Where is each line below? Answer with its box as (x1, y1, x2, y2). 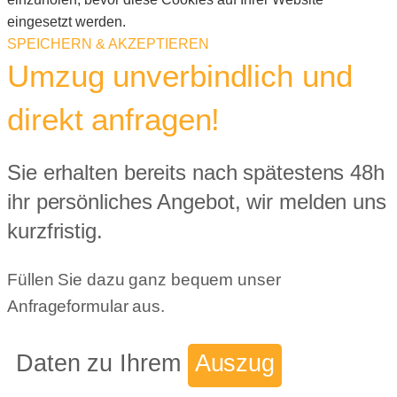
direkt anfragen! (7, 101, 221, 136)
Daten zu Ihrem (16, 349, 188, 378)
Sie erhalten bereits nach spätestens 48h (7, 160, 385, 185)
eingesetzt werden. (7, 13, 126, 29)
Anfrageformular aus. (7, 297, 165, 316)
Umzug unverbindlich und (7, 58, 353, 93)
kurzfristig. (7, 219, 103, 244)
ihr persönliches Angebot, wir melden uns (7, 190, 386, 214)
